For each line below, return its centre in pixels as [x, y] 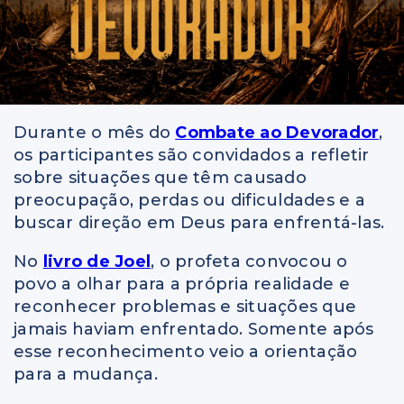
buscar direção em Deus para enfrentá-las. [199, 223]
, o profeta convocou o [249, 262]
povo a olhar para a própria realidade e [182, 285]
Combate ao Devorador [277, 133]
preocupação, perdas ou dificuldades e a [189, 201]
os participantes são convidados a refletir [192, 156]
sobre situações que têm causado [160, 178]
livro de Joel [96, 262]
